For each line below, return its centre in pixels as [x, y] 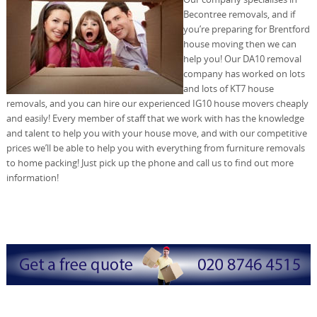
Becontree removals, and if [239, 14]
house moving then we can [240, 44]
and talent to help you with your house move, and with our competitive [156, 133]
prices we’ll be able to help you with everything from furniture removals [155, 148]
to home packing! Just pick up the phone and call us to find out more [150, 162]
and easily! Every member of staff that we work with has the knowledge [155, 118]
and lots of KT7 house [228, 88]
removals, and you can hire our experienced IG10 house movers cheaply [157, 103]
